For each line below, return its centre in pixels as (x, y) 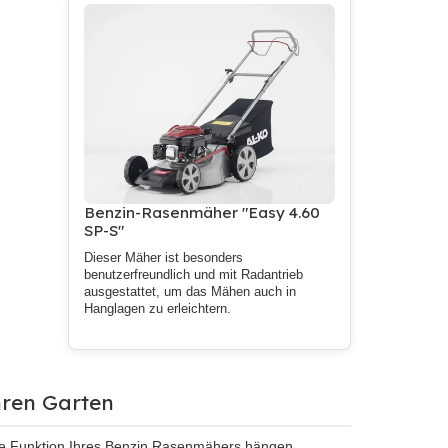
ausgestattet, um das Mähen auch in (190, 292)
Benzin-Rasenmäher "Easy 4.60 (202, 213)
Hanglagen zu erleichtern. (158, 309)
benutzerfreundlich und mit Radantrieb (194, 275)
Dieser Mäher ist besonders (164, 258)
